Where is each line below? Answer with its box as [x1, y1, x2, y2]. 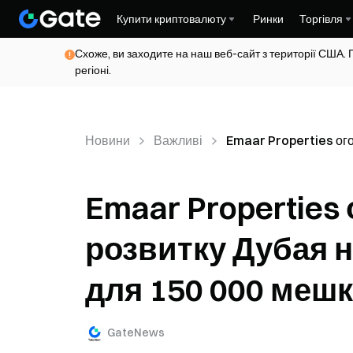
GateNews [107, 325, 165, 340]
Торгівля [299, 12, 343, 26]
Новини [85, 132, 130, 148]
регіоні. [75, 63, 111, 77]
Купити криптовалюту [117, 12, 226, 26]
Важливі [154, 132, 203, 148]
